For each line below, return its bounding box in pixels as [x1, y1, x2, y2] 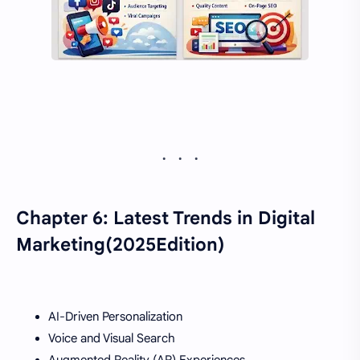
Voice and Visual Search [48, 330, 175, 346]
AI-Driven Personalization [48, 309, 182, 324]
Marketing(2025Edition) [16, 232, 225, 256]
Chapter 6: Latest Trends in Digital [16, 206, 315, 229]
